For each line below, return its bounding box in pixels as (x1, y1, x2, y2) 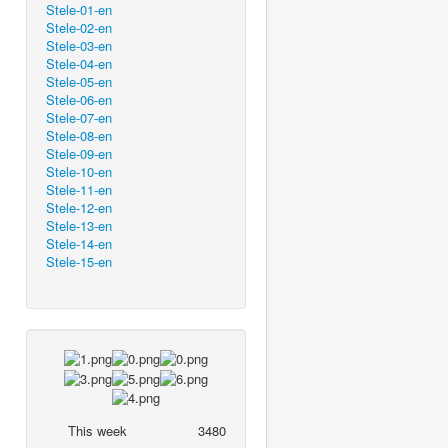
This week (68, 421, 127, 441)
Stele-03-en (46, 35, 112, 55)
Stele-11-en (46, 179, 112, 199)
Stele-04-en (46, 53, 112, 73)
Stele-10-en (46, 161, 112, 181)
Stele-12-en (46, 197, 112, 217)
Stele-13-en (46, 215, 112, 235)
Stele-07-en (46, 107, 112, 127)
